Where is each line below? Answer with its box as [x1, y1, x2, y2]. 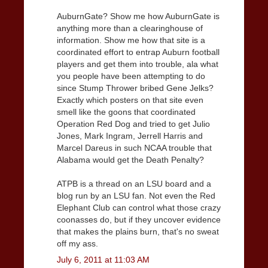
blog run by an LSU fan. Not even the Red [57, 190, 215, 200]
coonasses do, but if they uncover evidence [57, 214, 221, 224]
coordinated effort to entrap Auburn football [57, 47, 220, 57]
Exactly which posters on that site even [57, 95, 203, 105]
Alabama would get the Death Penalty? [57, 154, 204, 165]
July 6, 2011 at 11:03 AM [57, 254, 150, 264]
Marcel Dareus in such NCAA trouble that [57, 142, 212, 153]
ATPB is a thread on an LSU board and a [57, 178, 211, 188]
